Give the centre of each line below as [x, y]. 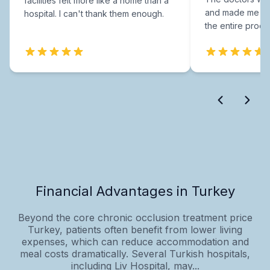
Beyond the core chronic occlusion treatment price [135, 217]
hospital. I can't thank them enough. [94, 13]
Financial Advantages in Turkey [135, 191]
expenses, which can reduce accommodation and [135, 241]
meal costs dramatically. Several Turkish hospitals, [135, 253]
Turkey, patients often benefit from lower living [135, 229]
